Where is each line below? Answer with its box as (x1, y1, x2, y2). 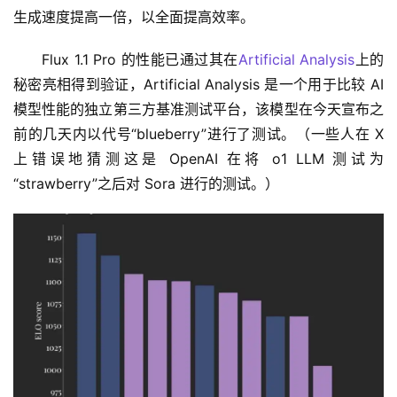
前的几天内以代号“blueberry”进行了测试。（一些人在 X (13, 124, 384, 143)
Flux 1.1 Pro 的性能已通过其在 (42, 50, 238, 68)
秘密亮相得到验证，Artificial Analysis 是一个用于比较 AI (13, 74, 384, 93)
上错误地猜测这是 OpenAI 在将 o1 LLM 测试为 (13, 149, 384, 167)
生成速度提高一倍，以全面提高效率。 (13, 7, 254, 26)
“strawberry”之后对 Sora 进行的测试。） (13, 174, 279, 192)
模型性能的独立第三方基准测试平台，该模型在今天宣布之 (13, 99, 384, 118)
